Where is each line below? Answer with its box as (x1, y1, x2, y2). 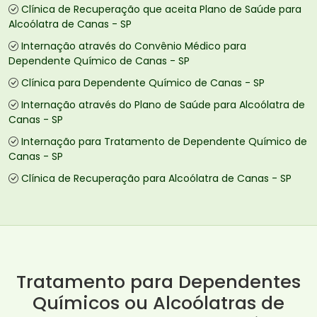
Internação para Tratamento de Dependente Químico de (21, 134, 307, 149)
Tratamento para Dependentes (16, 269, 301, 295)
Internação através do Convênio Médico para (21, 39, 246, 54)
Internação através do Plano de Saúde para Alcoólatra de (21, 98, 305, 113)
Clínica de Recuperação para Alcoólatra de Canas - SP (21, 171, 292, 186)
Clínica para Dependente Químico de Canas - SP (21, 76, 265, 91)
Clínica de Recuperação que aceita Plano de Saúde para (21, 2, 301, 17)
